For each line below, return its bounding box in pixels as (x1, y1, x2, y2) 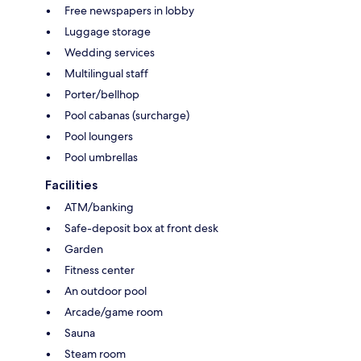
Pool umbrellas (64, 149, 138, 164)
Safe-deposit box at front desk (64, 220, 218, 235)
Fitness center (64, 262, 135, 277)
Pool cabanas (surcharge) (64, 107, 189, 122)
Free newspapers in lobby (64, 2, 194, 18)
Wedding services (64, 44, 155, 60)
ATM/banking (64, 199, 134, 214)
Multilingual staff (64, 65, 148, 81)
